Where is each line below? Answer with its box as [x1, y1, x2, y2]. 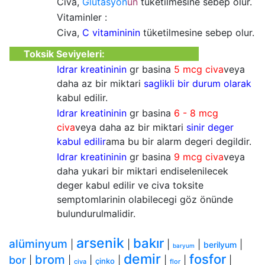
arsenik [76, 235, 124, 251]
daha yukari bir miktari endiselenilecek [57, 165, 228, 177]
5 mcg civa [174, 63, 224, 75]
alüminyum [9, 237, 67, 251]
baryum [173, 242, 195, 249]
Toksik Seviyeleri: [21, 48, 105, 60]
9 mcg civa [174, 151, 224, 163]
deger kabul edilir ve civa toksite [57, 179, 203, 191]
